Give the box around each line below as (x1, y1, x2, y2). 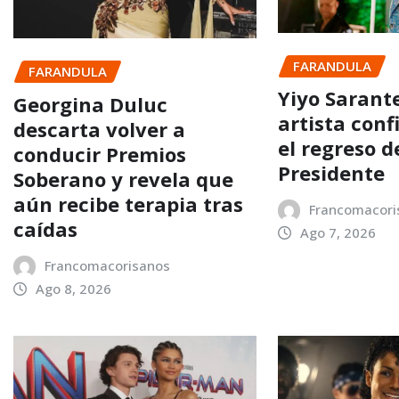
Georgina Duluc (13, 90, 167, 118)
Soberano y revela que (13, 165, 233, 192)
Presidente (278, 159, 386, 187)
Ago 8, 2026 (35, 279, 111, 297)
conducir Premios (13, 140, 186, 167)
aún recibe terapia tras (13, 190, 243, 217)
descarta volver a (13, 115, 185, 142)
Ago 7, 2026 (299, 224, 376, 242)
